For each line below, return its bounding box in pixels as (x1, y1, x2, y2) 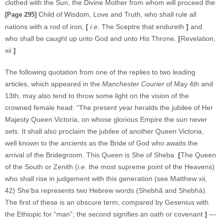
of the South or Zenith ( (5, 163, 77, 171)
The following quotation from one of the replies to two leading (5, 68, 195, 76)
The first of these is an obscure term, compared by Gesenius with (5, 198, 209, 206)
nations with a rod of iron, (5, 23, 86, 31)
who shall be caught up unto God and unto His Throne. (5, 35, 178, 42)
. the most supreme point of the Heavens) (85, 163, 215, 171)
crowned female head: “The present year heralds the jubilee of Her (5, 104, 213, 111)
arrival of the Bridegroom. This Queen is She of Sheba (5, 151, 176, 159)
